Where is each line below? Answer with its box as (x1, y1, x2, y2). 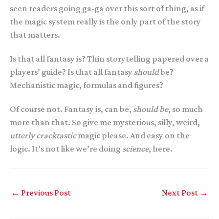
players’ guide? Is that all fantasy (10, 66, 134, 77)
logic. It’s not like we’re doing (10, 143, 122, 153)
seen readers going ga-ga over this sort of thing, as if (10, 3, 204, 13)
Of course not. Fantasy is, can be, (10, 104, 133, 114)
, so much (168, 104, 203, 114)
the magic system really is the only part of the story (10, 16, 201, 26)
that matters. (10, 29, 60, 40)
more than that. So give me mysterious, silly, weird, (10, 117, 200, 127)
